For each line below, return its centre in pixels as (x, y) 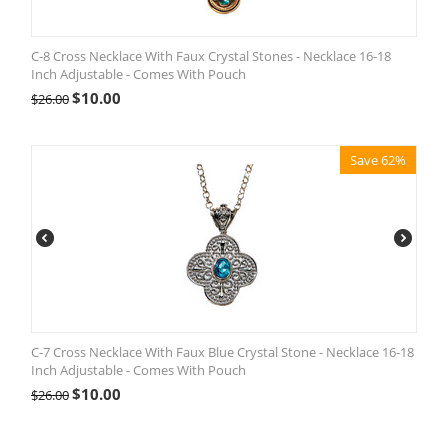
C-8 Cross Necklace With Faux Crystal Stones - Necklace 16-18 (211, 56)
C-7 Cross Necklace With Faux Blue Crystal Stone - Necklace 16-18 (222, 352)
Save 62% (378, 160)
